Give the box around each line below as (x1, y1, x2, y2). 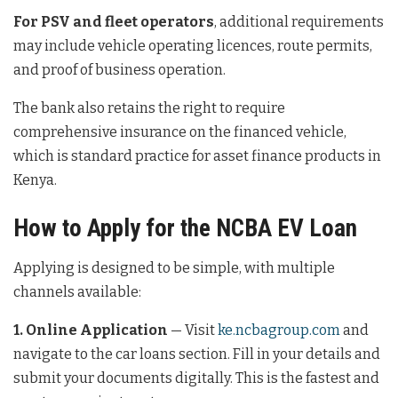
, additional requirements (214, 13, 384, 31)
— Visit (168, 322, 218, 339)
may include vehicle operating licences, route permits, (13, 37, 372, 55)
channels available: (13, 283, 141, 301)
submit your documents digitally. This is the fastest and (13, 370, 379, 387)
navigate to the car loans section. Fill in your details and (13, 346, 380, 363)
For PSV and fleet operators (13, 13, 214, 31)
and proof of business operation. (13, 61, 226, 79)
